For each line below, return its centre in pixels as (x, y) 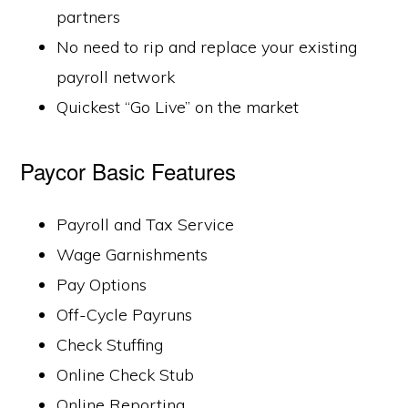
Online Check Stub (126, 375)
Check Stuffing (110, 345)
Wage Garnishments (133, 255)
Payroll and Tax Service (146, 224)
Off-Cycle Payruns (125, 315)
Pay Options (102, 285)
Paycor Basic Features (128, 171)
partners (89, 17)
